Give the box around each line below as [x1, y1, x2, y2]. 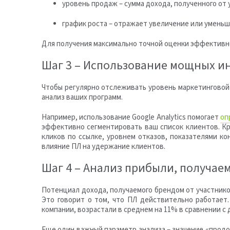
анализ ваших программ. [42, 92, 123, 103]
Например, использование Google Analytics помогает [42, 112, 221, 123]
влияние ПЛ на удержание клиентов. [42, 141, 165, 152]
